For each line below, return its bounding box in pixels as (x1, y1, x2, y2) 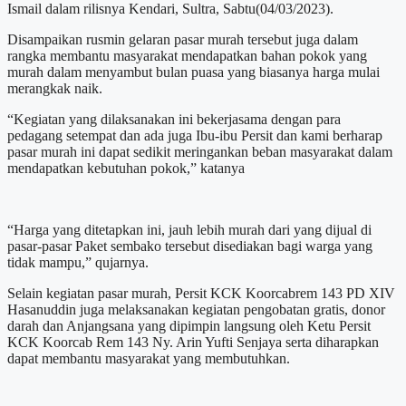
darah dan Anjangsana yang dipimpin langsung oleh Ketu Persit (7, 317, 371, 333)
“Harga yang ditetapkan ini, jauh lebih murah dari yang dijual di (7, 221, 372, 237)
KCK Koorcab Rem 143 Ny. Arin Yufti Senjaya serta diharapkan (7, 333, 379, 350)
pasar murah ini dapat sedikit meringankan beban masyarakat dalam (7, 143, 392, 159)
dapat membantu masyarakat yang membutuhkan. (7, 350, 290, 366)
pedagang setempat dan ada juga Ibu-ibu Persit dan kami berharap (7, 127, 382, 143)
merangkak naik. (7, 80, 102, 96)
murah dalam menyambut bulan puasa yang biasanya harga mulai (7, 63, 380, 80)
